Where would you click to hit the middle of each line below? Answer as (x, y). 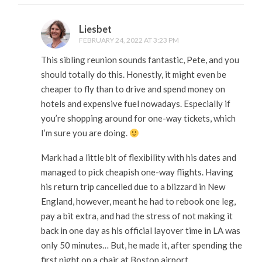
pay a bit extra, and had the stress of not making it (137, 216)
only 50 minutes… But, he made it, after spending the (141, 245)
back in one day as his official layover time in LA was (140, 230)
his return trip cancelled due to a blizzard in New (133, 186)
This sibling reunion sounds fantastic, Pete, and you (140, 60)
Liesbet (95, 29)
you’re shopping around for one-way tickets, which (138, 118)
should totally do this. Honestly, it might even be (133, 75)
